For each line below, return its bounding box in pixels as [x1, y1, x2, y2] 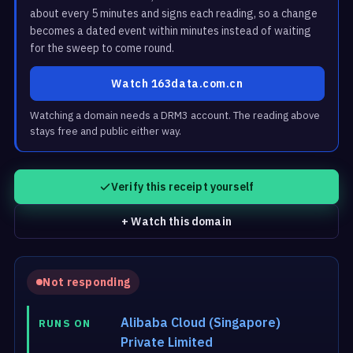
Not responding [43, 275, 131, 290]
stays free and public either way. [30, 124, 182, 139]
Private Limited [121, 334, 214, 351]
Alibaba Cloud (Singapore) [121, 314, 281, 331]
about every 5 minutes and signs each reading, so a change [30, 6, 318, 21]
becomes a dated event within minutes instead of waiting [30, 24, 312, 39]
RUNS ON [39, 317, 91, 331]
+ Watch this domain [121, 214, 232, 229]
